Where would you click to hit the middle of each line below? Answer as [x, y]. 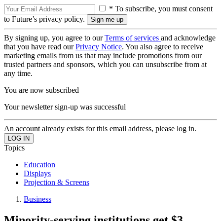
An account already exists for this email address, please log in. [100, 129]
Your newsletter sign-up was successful [65, 107]
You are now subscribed [41, 90]
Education [39, 165]
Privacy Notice [99, 47]
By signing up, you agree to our [54, 38]
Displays [37, 173]
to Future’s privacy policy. [45, 19]
